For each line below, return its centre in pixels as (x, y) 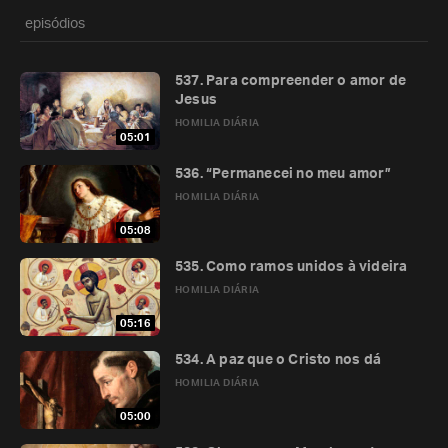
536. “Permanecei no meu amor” (283, 174)
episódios (55, 24)
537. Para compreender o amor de (291, 81)
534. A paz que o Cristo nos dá (278, 360)
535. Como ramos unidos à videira (291, 267)
